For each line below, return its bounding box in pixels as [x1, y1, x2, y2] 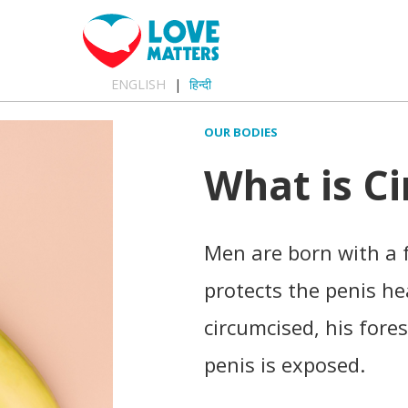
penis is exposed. [204, 350, 365, 378]
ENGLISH [111, 76, 167, 93]
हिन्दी [189, 76, 212, 93]
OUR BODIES [204, 124, 278, 140]
